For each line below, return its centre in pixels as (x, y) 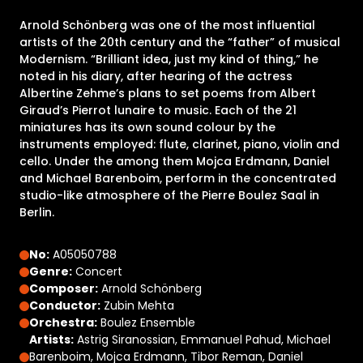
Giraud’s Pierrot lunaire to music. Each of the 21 (158, 110)
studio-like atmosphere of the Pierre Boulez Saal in (169, 195)
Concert (97, 271)
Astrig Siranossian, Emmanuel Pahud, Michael (202, 340)
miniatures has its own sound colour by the (147, 127)
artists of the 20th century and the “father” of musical (180, 42)
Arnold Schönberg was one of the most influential (167, 25)
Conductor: (65, 305)
